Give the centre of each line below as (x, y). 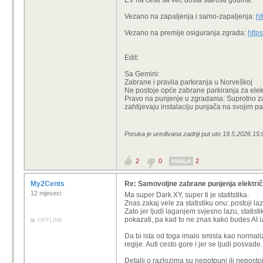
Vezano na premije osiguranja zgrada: (186, 33)
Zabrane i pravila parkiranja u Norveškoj (188, 82)
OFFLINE (50, 220)
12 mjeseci (46, 193)
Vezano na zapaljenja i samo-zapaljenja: (190, 16)
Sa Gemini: (142, 74)
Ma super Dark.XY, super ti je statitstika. (187, 195)
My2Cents (48, 184)
